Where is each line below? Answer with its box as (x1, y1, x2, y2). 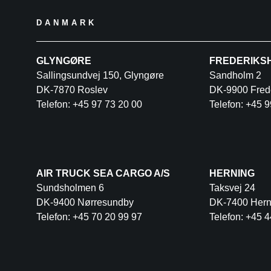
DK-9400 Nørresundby (36, 197, 134, 207)
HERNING (209, 168, 255, 178)
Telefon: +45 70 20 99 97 (36, 211, 142, 222)
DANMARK (36, 18, 97, 28)
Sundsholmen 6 (36, 182, 104, 193)
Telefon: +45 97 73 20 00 (36, 99, 142, 110)
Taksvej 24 (209, 182, 255, 193)
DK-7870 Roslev (36, 85, 108, 96)
